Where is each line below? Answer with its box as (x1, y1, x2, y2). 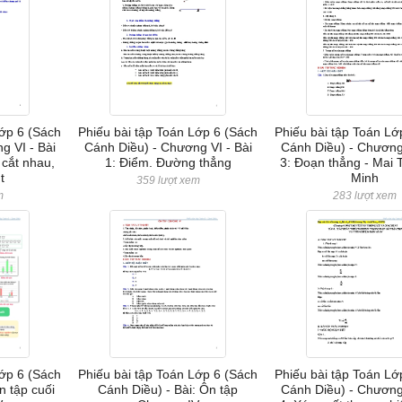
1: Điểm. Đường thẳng (104, 155, 232, 170)
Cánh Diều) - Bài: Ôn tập (98, 382, 239, 397)
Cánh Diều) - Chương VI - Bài (83, 140, 252, 154)
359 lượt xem (135, 174, 200, 187)
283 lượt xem (332, 189, 397, 202)
